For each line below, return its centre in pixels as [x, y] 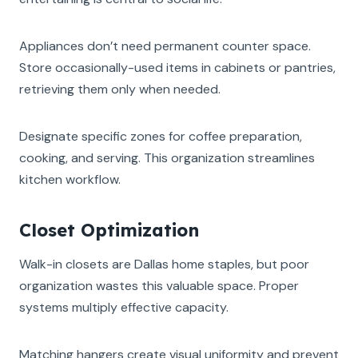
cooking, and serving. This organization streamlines [167, 157]
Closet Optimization [109, 230]
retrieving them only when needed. [120, 89]
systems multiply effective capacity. [124, 307]
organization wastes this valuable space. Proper [159, 285]
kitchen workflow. [70, 179]
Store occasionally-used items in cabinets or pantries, [177, 67]
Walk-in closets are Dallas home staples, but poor [164, 264]
